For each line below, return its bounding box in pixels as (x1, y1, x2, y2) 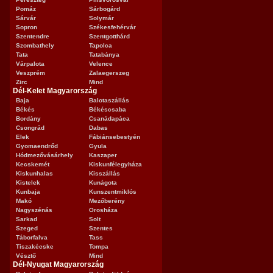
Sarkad (16, 216, 37, 222)
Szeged (16, 225, 38, 232)
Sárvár (16, 15, 36, 21)
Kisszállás (89, 170, 120, 177)
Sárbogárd (89, 5, 120, 12)
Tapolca (89, 42, 112, 49)
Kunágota (89, 179, 117, 186)
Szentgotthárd (89, 33, 130, 40)
